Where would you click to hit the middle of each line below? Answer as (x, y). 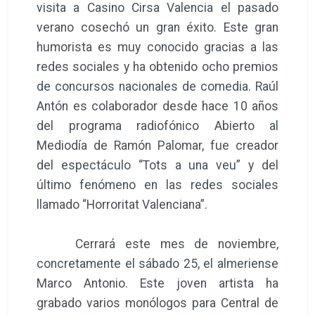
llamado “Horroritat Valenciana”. (122, 204)
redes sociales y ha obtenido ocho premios (157, 66)
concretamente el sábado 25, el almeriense (157, 263)
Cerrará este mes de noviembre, (157, 244)
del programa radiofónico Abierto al (157, 126)
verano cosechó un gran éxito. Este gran (157, 27)
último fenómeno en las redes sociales (157, 185)
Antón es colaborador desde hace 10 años (157, 106)
